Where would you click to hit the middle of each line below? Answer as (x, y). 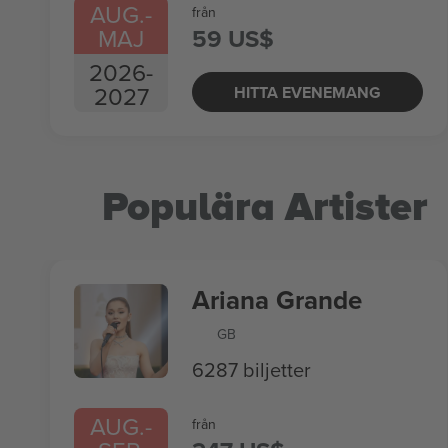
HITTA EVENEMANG (307, 92)
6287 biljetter (251, 369)
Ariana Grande (277, 300)
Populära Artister (265, 207)
